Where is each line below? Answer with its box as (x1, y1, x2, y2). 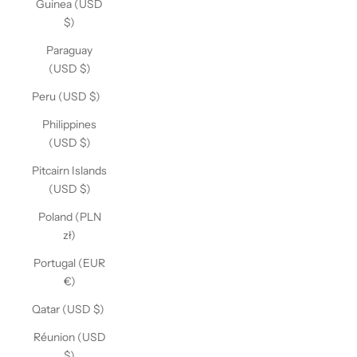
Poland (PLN (37, 210, 101, 224)
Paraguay (46, 43, 92, 57)
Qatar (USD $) (32, 302, 104, 316)
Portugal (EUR (33, 256, 105, 270)
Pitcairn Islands (32, 163, 107, 178)
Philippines (42, 117, 96, 131)
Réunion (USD (33, 330, 106, 344)
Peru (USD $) (32, 89, 100, 104)
